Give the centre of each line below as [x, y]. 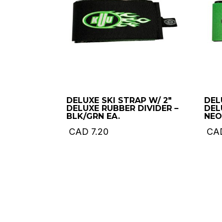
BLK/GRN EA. [93, 116]
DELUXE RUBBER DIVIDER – [123, 109]
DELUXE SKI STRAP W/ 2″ [119, 101]
